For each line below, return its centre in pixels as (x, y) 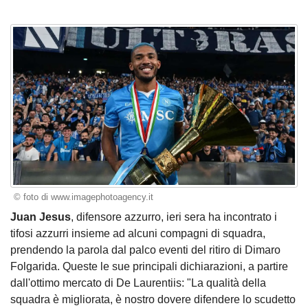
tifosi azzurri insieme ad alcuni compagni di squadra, (138, 233)
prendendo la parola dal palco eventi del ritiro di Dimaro (145, 250)
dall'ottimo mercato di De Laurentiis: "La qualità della (138, 283)
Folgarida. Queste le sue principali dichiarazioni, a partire (149, 266)
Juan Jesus (41, 217)
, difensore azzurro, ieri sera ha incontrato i (174, 217)
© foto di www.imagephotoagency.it (83, 197)
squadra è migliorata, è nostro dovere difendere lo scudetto (153, 299)
